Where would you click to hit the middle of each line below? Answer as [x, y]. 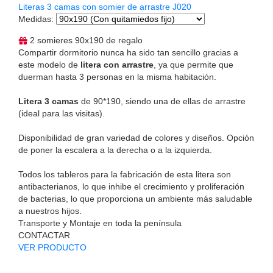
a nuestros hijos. [50, 211]
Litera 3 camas [48, 101]
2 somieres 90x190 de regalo [85, 40]
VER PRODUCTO [52, 247]
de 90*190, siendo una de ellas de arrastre [162, 101]
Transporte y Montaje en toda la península [100, 223]
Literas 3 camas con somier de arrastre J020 [105, 6]
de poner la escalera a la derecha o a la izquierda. [115, 150]
